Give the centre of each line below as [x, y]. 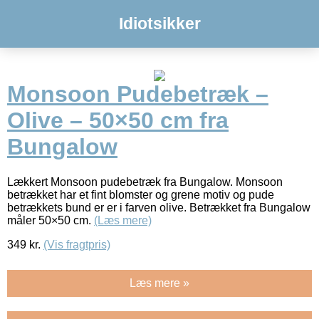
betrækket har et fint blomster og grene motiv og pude [141, 194]
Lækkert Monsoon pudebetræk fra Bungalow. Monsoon [145, 182]
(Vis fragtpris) [77, 244]
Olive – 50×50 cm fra [118, 121]
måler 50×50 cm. [51, 220]
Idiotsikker [159, 23]
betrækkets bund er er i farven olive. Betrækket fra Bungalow [159, 207]
